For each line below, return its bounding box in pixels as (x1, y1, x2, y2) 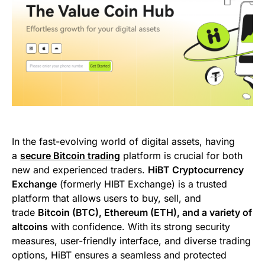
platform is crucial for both (120, 149, 243, 161)
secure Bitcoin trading (20, 149, 120, 161)
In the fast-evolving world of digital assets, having (12, 135, 235, 147)
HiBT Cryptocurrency (148, 163, 244, 176)
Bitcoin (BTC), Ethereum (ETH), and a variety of (38, 206, 252, 218)
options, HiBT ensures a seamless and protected (12, 248, 227, 261)
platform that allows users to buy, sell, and (12, 192, 201, 204)
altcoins (12, 220, 48, 232)
